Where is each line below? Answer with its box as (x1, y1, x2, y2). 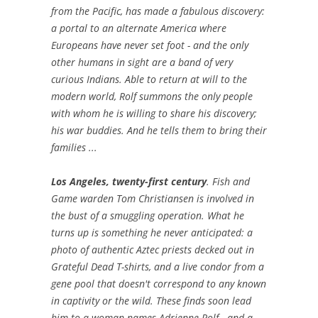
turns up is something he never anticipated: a (51, 226, 253, 240)
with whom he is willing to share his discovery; (51, 106, 257, 121)
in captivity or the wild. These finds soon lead (51, 294, 251, 308)
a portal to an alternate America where (51, 21, 226, 35)
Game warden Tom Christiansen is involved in (51, 192, 254, 206)
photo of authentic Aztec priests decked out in (51, 243, 254, 257)
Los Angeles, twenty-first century (51, 175, 207, 189)
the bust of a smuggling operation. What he (51, 209, 244, 223)
